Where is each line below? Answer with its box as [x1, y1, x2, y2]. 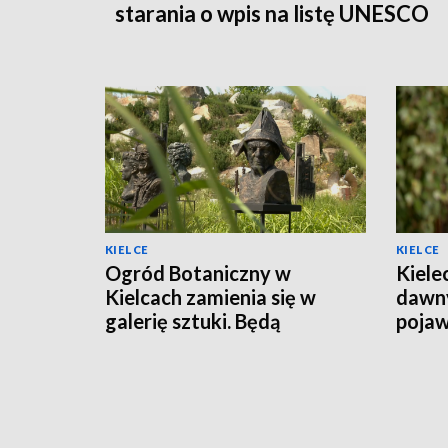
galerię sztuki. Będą [105, 308, 280, 333]
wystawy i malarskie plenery [105, 332, 361, 357]
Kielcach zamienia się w [105, 284, 316, 309]
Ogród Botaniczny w [105, 260, 291, 285]
